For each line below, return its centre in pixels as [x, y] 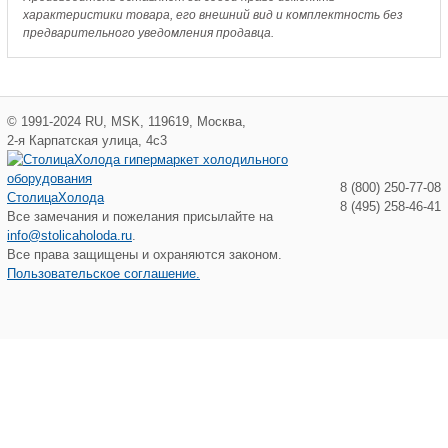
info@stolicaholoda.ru [69, 235]
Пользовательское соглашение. [103, 273]
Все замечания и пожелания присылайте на [140, 216]
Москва [219, 121]
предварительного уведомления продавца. [148, 32]
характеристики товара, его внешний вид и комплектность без [213, 14]
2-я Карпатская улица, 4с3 [87, 140]
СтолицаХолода [55, 197]
